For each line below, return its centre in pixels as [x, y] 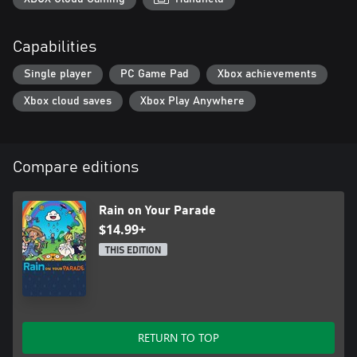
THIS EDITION [133, 250]
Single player [58, 75]
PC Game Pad [155, 75]
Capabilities [55, 47]
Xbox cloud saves [68, 102]
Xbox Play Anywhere [192, 102]
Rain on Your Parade [157, 210]
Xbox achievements [267, 75]
